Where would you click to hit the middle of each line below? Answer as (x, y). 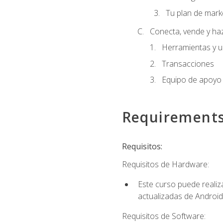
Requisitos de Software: (164, 216)
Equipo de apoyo (191, 80)
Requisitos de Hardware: (165, 164)
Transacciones (188, 63)
